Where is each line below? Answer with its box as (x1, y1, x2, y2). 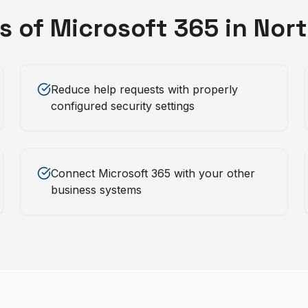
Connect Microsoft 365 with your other (51, 166, 256, 180)
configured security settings (51, 99, 195, 113)
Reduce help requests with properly (51, 82, 239, 96)
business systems (51, 183, 142, 197)
